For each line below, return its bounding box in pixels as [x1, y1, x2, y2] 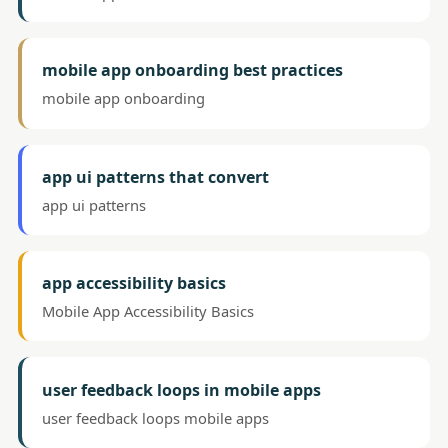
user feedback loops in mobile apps [42, 378, 322, 401]
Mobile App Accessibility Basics [42, 301, 255, 322]
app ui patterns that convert [42, 165, 270, 188]
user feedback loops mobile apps [42, 407, 270, 428]
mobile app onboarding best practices [42, 59, 344, 82]
